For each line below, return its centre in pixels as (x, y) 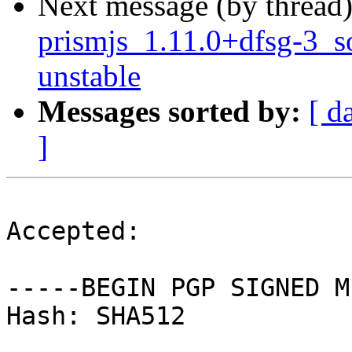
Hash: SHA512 (96, 316)
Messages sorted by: (169, 112)
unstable (89, 76)
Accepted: (73, 231)
